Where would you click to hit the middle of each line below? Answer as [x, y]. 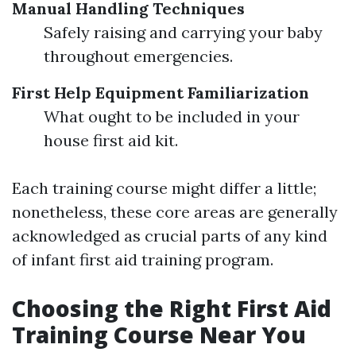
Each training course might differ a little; [164, 188]
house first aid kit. [111, 140]
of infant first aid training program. [143, 259]
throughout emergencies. [138, 56]
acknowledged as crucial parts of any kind [170, 236]
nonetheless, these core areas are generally [175, 212]
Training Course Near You [159, 335]
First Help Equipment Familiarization [161, 93]
